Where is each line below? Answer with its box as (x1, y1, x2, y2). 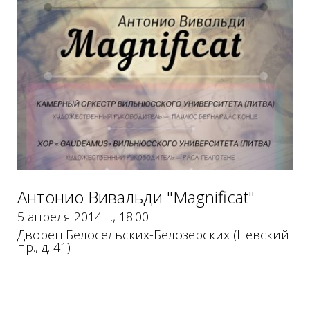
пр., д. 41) (17, 238, 71, 255)
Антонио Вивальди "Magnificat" (17, 185, 255, 208)
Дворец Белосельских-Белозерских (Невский (17, 226, 289, 243)
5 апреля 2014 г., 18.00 (17, 208, 149, 225)
